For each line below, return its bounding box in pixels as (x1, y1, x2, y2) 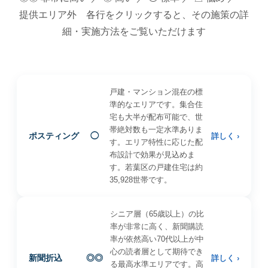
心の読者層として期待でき (109, 247, 203, 256)
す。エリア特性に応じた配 (109, 138, 203, 147)
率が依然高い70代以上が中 (109, 234, 204, 243)
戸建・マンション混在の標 (109, 87, 203, 96)
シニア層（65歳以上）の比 (109, 209, 204, 218)
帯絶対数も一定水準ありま (109, 125, 203, 134)
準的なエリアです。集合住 (109, 100, 203, 109)
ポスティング (29, 131, 79, 141)
